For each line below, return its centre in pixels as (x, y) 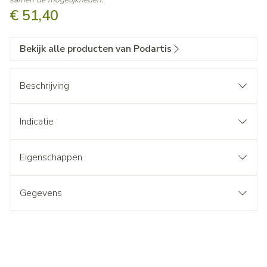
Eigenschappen (51, 157)
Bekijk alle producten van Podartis (96, 49)
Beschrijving (44, 86)
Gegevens (41, 193)
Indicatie (37, 122)
